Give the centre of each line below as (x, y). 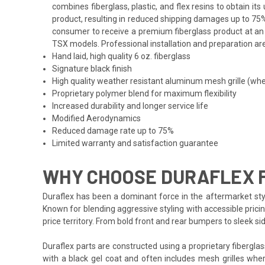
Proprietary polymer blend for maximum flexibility (145, 93)
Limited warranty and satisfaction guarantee (135, 143)
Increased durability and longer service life (130, 106)
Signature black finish (92, 68)
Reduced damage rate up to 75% (113, 130)
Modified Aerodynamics (97, 118)
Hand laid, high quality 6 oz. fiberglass (122, 56)
